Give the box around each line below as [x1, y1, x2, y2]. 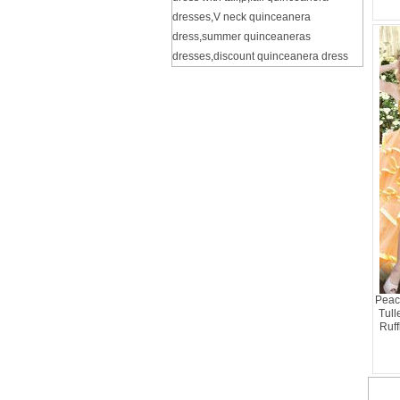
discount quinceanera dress [213, 50, 348, 62]
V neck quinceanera [213, 11, 311, 23]
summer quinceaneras [202, 30, 311, 43]
